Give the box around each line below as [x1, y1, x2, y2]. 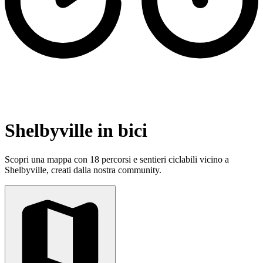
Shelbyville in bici [5, 120, 147, 141]
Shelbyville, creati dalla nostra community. [5, 164, 161, 175]
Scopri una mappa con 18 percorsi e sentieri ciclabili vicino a [5, 154, 229, 164]
